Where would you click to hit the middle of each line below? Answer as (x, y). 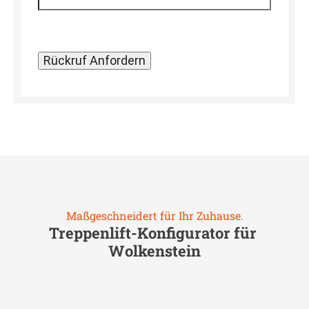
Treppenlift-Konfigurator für (154, 233)
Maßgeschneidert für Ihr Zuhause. (154, 216)
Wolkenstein (154, 251)
